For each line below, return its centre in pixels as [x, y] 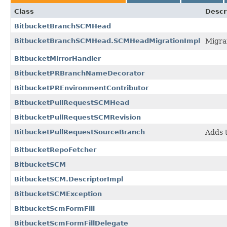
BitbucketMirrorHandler [58, 58]
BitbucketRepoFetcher [55, 149]
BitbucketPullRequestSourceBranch [80, 132]
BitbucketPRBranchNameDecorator [79, 73]
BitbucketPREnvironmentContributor [81, 88]
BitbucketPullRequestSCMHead [72, 102]
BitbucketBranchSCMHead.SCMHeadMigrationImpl [107, 41]
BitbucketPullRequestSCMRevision [78, 117]
